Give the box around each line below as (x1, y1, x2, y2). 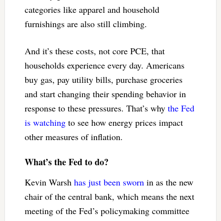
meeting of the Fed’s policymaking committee (24, 204, 189, 217)
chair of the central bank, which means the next (24, 190, 194, 202)
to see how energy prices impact (65, 116, 183, 128)
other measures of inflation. (24, 130, 123, 143)
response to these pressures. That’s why (24, 102, 168, 114)
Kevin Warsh (24, 176, 74, 188)
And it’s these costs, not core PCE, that (24, 44, 165, 57)
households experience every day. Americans (24, 59, 184, 71)
